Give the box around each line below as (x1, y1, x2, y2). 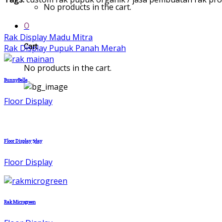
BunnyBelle (4, 76, 27, 83)
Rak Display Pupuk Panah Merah (4, 42, 126, 54)
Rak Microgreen (4, 198, 36, 205)
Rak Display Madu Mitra (4, 31, 93, 43)
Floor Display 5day (4, 137, 42, 144)
